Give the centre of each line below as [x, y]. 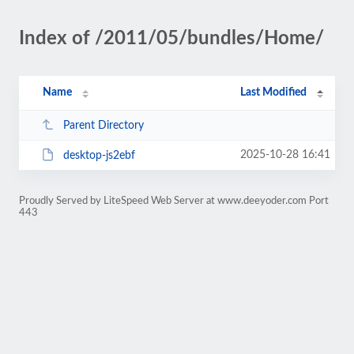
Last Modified [274, 92]
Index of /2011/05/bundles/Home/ [171, 39]
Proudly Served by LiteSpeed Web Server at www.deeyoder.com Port [174, 201]
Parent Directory [103, 125]
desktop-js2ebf [99, 155]
